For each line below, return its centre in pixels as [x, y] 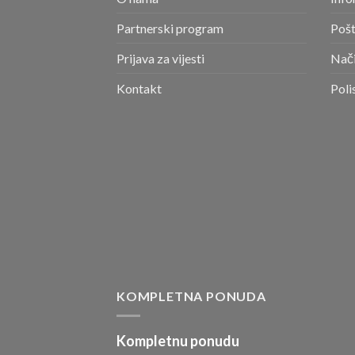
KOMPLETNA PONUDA [191, 296]
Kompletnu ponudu [178, 340]
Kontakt [139, 88]
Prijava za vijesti [160, 58]
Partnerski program [170, 28]
